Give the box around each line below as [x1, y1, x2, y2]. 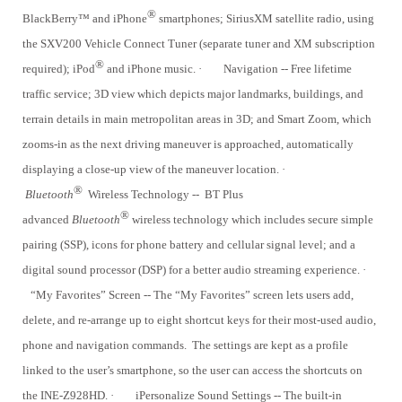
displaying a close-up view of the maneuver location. [22, 162, 279, 177]
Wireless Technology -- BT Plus [85, 188, 243, 202]
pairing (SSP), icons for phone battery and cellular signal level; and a [22, 238, 355, 252]
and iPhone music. [104, 62, 196, 76]
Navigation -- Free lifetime [223, 62, 352, 76]
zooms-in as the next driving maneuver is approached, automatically [22, 137, 354, 152]
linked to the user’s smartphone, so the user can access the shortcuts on [22, 363, 363, 378]
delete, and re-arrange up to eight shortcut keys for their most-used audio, [22, 313, 376, 328]
